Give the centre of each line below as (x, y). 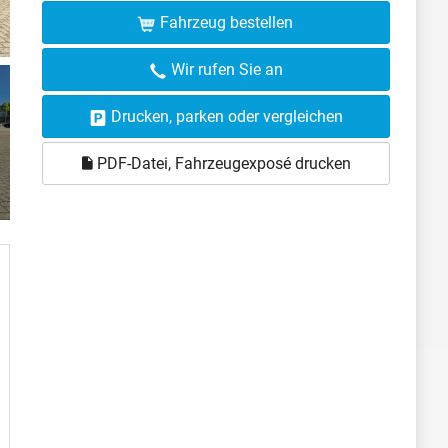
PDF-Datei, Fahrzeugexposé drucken (221, 163)
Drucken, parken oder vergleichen (226, 116)
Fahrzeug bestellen (226, 22)
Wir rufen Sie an (226, 69)
